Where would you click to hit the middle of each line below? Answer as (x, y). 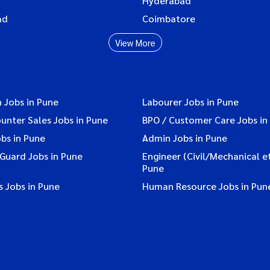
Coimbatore (169, 18)
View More (135, 42)
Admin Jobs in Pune (185, 137)
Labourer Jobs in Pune (190, 101)
